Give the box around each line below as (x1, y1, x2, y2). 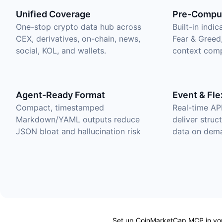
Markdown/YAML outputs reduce (16, 114, 140, 124)
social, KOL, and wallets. (16, 46, 106, 55)
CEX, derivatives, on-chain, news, (16, 34, 140, 44)
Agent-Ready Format (16, 90, 105, 100)
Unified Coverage (16, 9, 91, 19)
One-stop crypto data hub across (16, 22, 141, 32)
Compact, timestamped (16, 103, 104, 112)
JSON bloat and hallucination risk (16, 126, 141, 136)
